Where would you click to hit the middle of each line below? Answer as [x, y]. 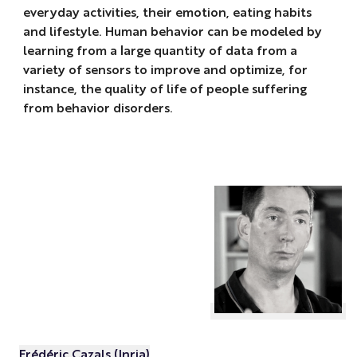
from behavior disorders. [99, 107]
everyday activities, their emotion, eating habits [167, 12]
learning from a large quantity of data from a [160, 50]
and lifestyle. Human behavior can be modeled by [172, 31]
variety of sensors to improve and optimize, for [165, 69]
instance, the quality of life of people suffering [165, 88]
